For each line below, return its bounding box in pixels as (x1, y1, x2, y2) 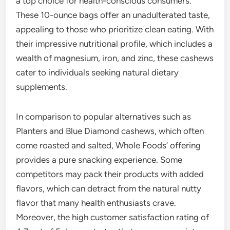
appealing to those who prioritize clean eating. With (16, 24, 214, 34)
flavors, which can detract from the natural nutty (16, 183, 202, 194)
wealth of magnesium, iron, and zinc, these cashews (16, 52, 214, 63)
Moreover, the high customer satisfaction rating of (16, 212, 209, 222)
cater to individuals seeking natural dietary (16, 67, 179, 78)
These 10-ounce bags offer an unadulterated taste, (16, 9, 210, 20)
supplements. (16, 81, 68, 92)
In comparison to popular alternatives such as (16, 111, 191, 122)
